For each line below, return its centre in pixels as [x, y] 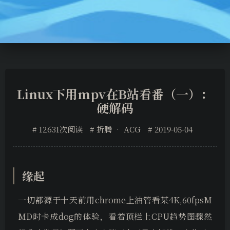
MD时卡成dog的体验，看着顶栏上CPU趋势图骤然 [115, 216]
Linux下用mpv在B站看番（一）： [115, 94]
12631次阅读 [61, 129]
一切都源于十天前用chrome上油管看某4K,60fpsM [115, 200]
